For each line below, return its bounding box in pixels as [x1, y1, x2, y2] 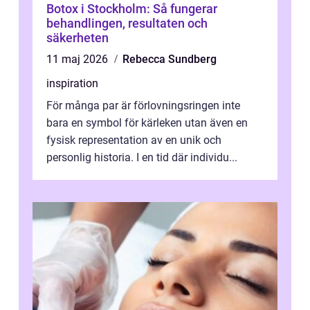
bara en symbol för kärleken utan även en [46, 116, 248, 129]
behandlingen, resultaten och [46, 15, 208, 30]
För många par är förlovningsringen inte [46, 98, 240, 112]
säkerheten [46, 30, 109, 45]
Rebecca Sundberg [122, 52, 217, 66]
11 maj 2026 [46, 52, 111, 66]
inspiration [46, 76, 98, 90]
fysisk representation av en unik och [46, 133, 221, 147]
